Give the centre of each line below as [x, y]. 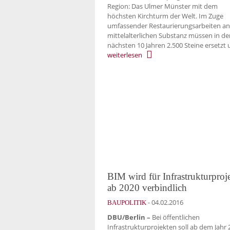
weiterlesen [125, 55]
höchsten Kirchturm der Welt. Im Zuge [165, 16]
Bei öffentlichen [175, 217]
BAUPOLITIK [127, 202]
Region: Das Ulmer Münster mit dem [162, 6]
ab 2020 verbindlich [147, 187]
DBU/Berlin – [129, 217]
